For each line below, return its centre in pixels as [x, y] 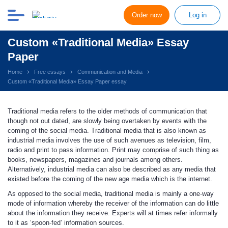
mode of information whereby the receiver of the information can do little [113, 203]
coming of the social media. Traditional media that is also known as [107, 131]
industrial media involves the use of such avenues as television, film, [109, 140]
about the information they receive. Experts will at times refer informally [113, 213]
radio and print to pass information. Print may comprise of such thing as [113, 150]
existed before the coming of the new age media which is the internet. [110, 179]
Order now [147, 15]
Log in [197, 15]
